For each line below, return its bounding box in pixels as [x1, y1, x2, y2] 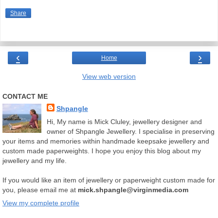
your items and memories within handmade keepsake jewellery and [2, 137, 209, 145]
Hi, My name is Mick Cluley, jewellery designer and [46, 118, 202, 126]
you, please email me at [2, 186, 78, 194]
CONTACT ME [2, 92, 48, 100]
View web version [82, 72, 136, 80]
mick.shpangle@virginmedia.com [78, 186, 188, 194]
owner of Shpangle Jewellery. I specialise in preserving [46, 127, 215, 136]
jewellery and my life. [2, 157, 67, 165]
